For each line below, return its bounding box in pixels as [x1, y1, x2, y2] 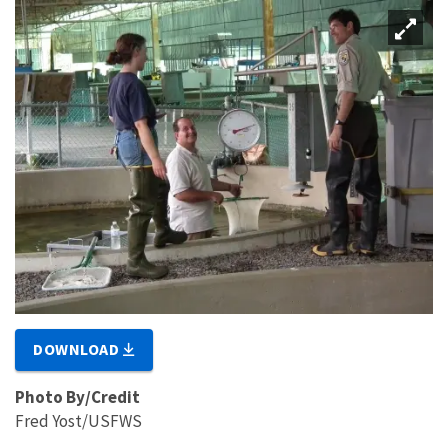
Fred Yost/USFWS [15, 409, 142, 432]
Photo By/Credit [15, 385, 140, 408]
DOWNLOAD [33, 338, 124, 359]
